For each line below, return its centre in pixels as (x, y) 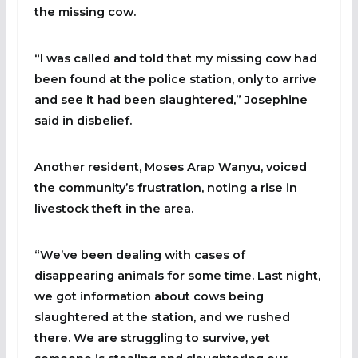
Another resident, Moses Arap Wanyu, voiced (170, 167)
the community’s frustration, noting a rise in (165, 187)
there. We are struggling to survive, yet (152, 338)
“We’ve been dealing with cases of (139, 255)
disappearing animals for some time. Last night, (177, 275)
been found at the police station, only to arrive (175, 79)
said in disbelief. (83, 120)
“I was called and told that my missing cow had (175, 58)
